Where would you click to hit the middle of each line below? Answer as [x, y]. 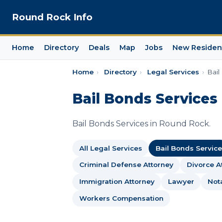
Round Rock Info [52, 17]
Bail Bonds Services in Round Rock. [141, 124]
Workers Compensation [121, 198]
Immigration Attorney [117, 182]
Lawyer [181, 182]
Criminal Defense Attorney [126, 165]
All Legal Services [111, 148]
